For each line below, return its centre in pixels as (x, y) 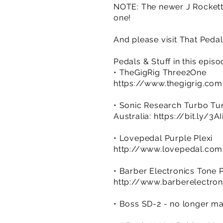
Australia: (134, 116)
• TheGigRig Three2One (160, 72)
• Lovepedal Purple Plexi (163, 138)
